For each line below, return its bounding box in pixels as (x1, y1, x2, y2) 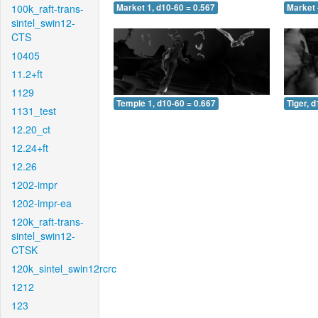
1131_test (11, 104, 56, 118)
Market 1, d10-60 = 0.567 (116, 1, 215, 14)
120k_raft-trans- (11, 214, 84, 229)
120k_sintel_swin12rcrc (11, 261, 116, 275)
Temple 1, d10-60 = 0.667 (116, 97, 216, 109)
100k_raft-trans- (11, 1, 84, 16)
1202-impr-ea (11, 196, 72, 210)
